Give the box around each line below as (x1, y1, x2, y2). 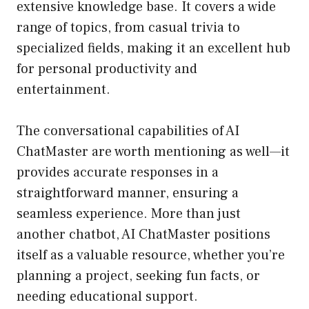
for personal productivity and (17, 60, 197, 79)
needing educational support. (17, 288, 198, 306)
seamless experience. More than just (17, 205, 241, 223)
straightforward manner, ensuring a (17, 184, 239, 203)
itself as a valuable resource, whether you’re (17, 246, 285, 265)
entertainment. (17, 81, 110, 99)
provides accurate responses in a (17, 163, 219, 182)
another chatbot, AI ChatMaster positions (17, 226, 270, 244)
